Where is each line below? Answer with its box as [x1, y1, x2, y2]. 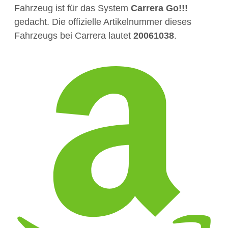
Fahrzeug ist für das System [14, 3, 131, 13]
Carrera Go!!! [131, 3, 188, 13]
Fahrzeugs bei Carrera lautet [14, 30, 133, 41]
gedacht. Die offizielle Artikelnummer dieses [14, 16, 191, 27]
